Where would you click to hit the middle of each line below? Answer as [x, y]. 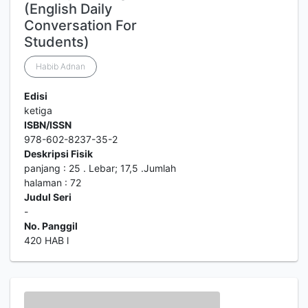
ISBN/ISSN [48, 125]
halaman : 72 [53, 183]
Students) [57, 42]
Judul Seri [48, 197]
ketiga [38, 110]
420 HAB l [46, 240]
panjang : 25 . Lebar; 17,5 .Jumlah [100, 168]
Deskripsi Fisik [58, 154]
